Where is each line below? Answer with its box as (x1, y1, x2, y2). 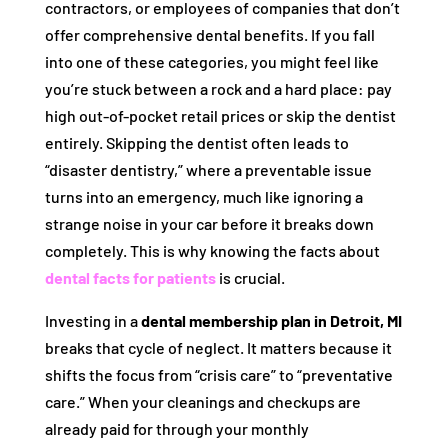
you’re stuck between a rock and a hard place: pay (44, 79, 392, 98)
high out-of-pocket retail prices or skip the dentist (44, 106, 396, 125)
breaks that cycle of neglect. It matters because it (44, 338, 392, 357)
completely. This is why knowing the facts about (44, 241, 380, 260)
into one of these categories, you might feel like (44, 52, 379, 71)
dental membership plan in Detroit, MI (140, 311, 402, 330)
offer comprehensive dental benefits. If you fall (44, 25, 375, 44)
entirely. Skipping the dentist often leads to (44, 133, 349, 152)
